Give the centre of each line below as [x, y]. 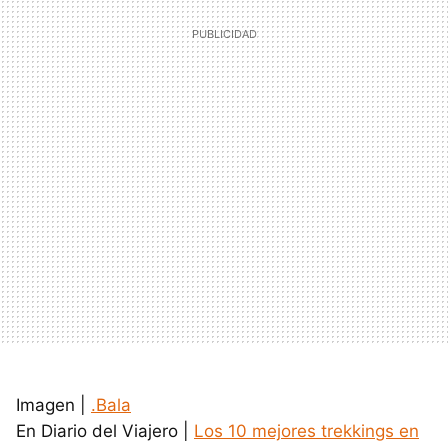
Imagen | [53, 404]
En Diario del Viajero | [105, 430]
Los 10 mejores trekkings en [306, 430]
